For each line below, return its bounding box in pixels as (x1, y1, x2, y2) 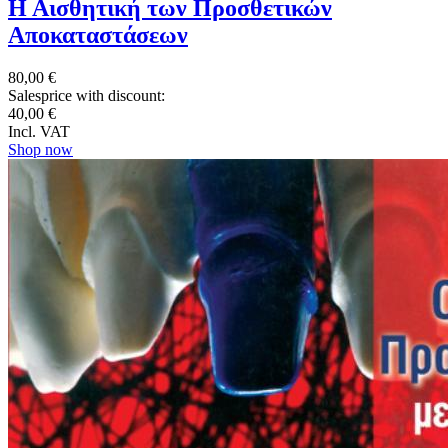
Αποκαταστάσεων (8, 21, 188, 48)
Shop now (8, 140, 73, 158)
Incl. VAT (8, 122, 70, 140)
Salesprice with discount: (8, 86, 165, 104)
